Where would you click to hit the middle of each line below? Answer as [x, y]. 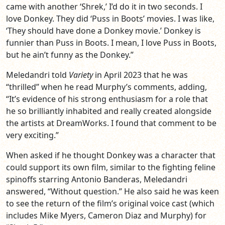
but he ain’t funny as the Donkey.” [70, 55]
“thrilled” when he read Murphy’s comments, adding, [106, 87]
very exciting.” [32, 135]
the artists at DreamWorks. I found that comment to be [111, 123]
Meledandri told [37, 75]
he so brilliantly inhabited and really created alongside [109, 111]
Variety [81, 75]
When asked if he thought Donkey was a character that [111, 155]
